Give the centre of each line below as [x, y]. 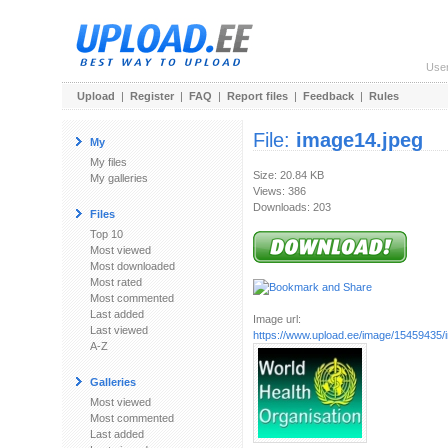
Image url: [277, 319]
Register [152, 96]
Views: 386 [279, 191]
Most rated [116, 282]
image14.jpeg [359, 140]
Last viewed [119, 330]
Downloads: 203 [292, 207]
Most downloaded [132, 266]
